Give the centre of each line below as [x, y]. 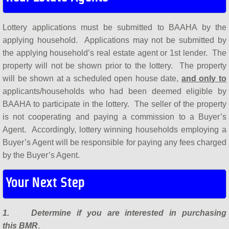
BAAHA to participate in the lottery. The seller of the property [114, 104]
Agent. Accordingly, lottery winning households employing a [114, 129]
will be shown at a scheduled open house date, [92, 78]
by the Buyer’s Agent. [43, 155]
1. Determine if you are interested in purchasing [114, 213]
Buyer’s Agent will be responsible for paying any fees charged [114, 142]
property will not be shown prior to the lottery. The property [114, 65]
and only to [204, 78]
